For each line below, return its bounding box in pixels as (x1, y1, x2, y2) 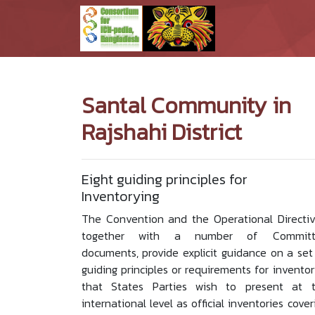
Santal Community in (81, 88, 291, 122)
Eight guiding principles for (81, 169, 247, 191)
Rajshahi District (81, 115, 242, 149)
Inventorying (81, 186, 160, 207)
